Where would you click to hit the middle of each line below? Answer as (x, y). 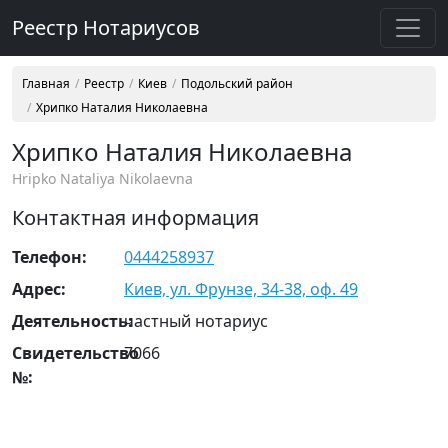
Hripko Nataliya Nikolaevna (102, 178)
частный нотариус (196, 321)
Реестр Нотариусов (106, 27)
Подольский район (237, 83)
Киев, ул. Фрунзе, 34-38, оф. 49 (241, 289)
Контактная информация (135, 217)
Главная (46, 83)
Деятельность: (72, 321)
